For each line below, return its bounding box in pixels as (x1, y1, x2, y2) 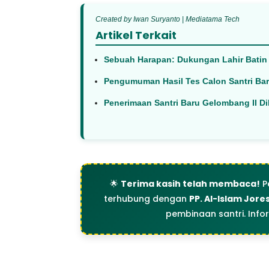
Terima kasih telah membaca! (121, 177, 261, 190)
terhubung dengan (104, 192, 190, 205)
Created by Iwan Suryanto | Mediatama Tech (95, 14, 240, 23)
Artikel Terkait (95, 27, 177, 43)
